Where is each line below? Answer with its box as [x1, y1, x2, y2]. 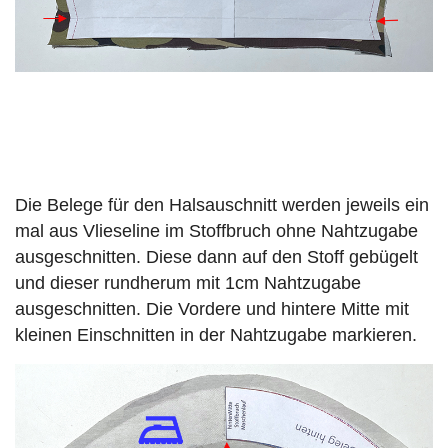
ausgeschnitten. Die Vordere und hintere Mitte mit [15, 299, 409, 320]
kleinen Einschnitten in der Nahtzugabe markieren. [15, 325, 417, 346]
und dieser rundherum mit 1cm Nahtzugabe [15, 273, 361, 294]
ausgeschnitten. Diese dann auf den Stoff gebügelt [15, 247, 418, 268]
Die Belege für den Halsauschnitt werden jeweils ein [15, 195, 429, 216]
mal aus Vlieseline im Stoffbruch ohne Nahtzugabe [15, 221, 418, 242]
